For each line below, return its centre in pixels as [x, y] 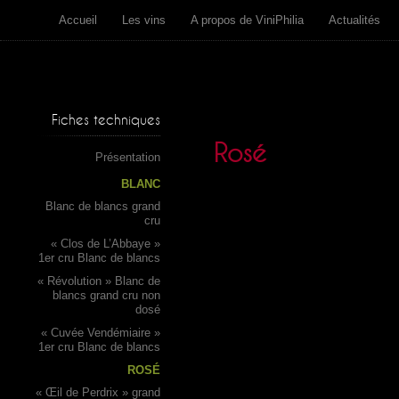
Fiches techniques [106, 119]
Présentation [128, 157]
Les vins [144, 20]
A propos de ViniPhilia [247, 20]
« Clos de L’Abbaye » [106, 244]
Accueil [78, 20]
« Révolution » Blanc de [99, 281]
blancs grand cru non [106, 295]
